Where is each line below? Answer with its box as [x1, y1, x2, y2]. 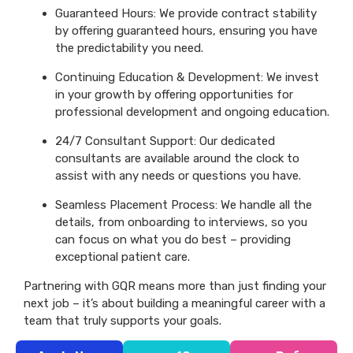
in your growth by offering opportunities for [55, 87, 293, 102]
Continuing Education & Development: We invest [55, 69, 319, 84]
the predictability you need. [55, 40, 203, 55]
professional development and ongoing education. [55, 104, 329, 119]
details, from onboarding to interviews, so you [55, 214, 307, 229]
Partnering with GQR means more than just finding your [24, 278, 326, 293]
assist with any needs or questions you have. [55, 168, 301, 183]
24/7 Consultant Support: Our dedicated [55, 133, 275, 148]
